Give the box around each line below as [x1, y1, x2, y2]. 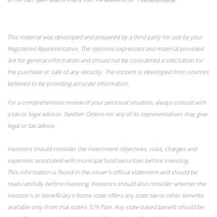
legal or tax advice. [7, 122, 57, 130]
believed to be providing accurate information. [7, 79, 129, 88]
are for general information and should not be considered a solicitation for [7, 56, 203, 64]
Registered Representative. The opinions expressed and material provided [7, 45, 203, 53]
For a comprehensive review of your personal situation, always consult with [7, 98, 206, 107]
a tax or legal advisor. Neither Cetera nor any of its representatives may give [7, 110, 207, 118]
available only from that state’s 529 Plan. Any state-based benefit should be [7, 203, 204, 211]
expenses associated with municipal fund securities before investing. [7, 156, 189, 165]
